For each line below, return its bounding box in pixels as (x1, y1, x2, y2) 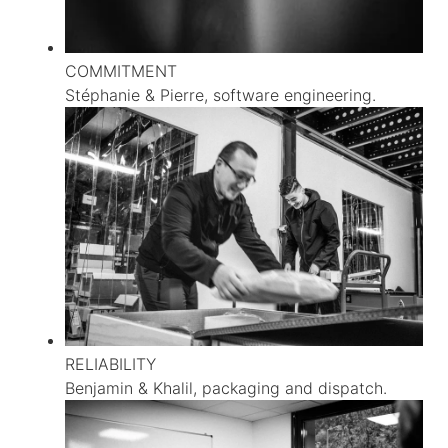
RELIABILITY (65, 353, 156, 374)
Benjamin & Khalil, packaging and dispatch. (65, 377, 387, 398)
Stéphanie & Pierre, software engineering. (65, 85, 376, 106)
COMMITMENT (65, 61, 177, 82)
